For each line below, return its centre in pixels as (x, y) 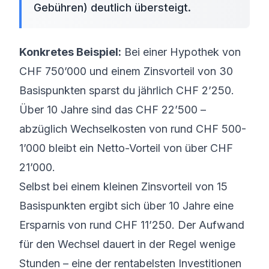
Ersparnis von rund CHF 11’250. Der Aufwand (132, 225)
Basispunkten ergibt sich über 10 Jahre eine (126, 206)
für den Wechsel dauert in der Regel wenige (127, 244)
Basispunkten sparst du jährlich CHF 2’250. (127, 90)
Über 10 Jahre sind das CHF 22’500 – (113, 110)
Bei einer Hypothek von (181, 52)
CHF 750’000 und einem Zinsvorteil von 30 (126, 71)
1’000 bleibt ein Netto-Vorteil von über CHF (126, 148)
